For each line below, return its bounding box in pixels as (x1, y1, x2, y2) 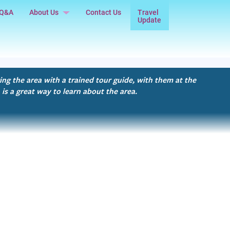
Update (138, 15, 162, 25)
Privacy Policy (29, 56, 75, 67)
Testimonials (29, 42, 73, 52)
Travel (138, 7, 159, 17)
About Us (29, 7, 59, 17)
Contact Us (86, 7, 122, 17)
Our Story (29, 27, 60, 37)
